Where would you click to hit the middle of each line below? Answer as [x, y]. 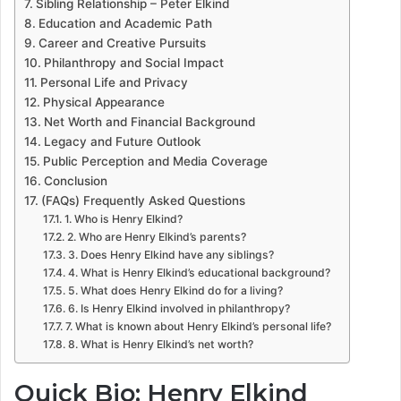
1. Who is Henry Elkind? [123, 219]
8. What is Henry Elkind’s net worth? [160, 345]
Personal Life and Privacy [114, 83]
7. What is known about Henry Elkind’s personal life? [198, 327]
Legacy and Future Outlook [122, 142]
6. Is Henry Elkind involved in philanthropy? [179, 309]
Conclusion [75, 181]
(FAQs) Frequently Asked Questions [143, 201]
